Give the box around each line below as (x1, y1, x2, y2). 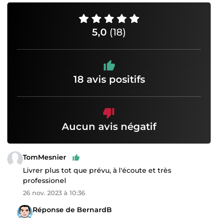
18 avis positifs (73, 73, 145, 85)
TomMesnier (23, 153, 66, 162)
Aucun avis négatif (62, 120, 156, 132)
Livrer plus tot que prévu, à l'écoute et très (23, 165, 171, 175)
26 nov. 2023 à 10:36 (23, 188, 85, 197)
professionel (23, 176, 66, 185)
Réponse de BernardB (33, 205, 112, 214)
